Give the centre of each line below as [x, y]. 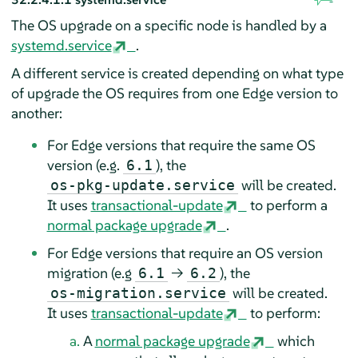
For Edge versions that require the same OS [181, 145]
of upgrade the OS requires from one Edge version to [174, 93]
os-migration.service [138, 292]
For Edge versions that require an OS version [185, 253]
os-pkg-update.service [142, 185]
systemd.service [61, 45]
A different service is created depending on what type [177, 73]
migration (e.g [91, 272]
